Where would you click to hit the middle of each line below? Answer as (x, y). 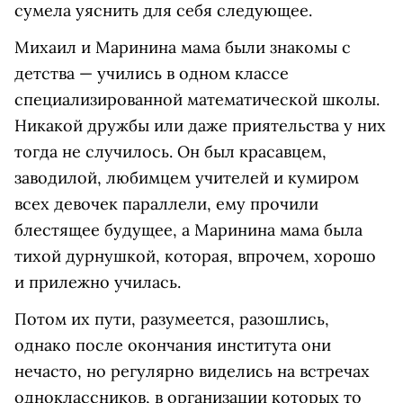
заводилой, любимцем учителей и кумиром (187, 178)
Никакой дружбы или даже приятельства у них (200, 126)
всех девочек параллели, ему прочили (166, 204)
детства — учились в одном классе (152, 74)
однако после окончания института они (173, 345)
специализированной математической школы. (197, 100)
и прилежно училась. (98, 282)
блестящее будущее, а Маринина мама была (188, 230)
